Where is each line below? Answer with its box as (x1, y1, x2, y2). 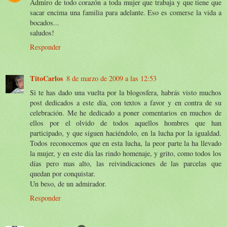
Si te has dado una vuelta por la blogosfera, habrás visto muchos (30, 87, 221, 97)
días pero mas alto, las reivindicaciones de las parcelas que (30, 158, 221, 168)
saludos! (30, 27, 54, 37)
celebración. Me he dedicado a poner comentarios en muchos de (30, 107, 221, 118)
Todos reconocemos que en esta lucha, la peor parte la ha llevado (30, 138, 221, 148)
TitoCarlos (30, 72, 63, 84)
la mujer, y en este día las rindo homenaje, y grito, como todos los (30, 148, 221, 158)
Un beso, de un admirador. (30, 178, 106, 188)
